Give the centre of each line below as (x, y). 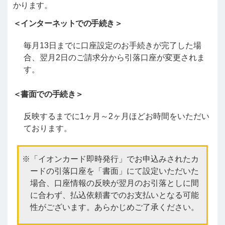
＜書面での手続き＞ (48, 94)
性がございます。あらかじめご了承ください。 (114, 207)
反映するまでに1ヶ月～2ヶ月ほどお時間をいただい (116, 116)
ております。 (47, 128)
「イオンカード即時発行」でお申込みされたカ (114, 159)
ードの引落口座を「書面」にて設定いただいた (114, 171)
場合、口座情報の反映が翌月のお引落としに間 (114, 183)
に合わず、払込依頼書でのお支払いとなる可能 (114, 195)
